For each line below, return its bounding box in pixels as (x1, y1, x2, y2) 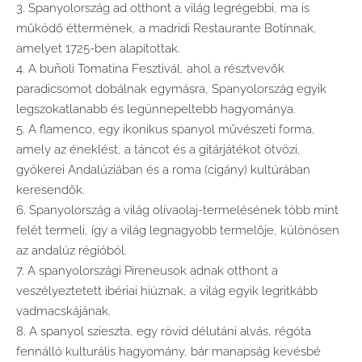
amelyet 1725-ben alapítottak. (16, 41, 180, 57)
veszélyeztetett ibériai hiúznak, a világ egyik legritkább (16, 284, 318, 299)
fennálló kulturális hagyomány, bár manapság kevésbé (16, 344, 321, 360)
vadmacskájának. (16, 304, 111, 319)
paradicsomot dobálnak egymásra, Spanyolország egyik (16, 82, 326, 97)
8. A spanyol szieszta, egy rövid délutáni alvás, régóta (16, 324, 311, 339)
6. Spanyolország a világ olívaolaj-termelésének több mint (16, 203, 339, 218)
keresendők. (16, 183, 85, 198)
